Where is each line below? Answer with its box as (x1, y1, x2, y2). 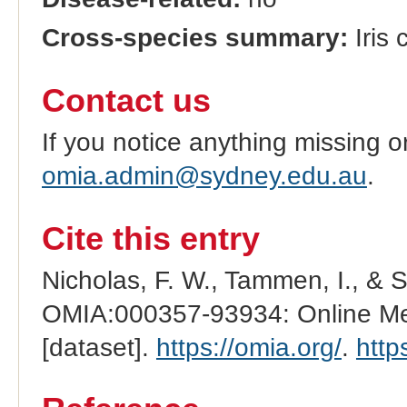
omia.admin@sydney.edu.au (41, 161, 367, 190)
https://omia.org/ (155, 333, 342, 362)
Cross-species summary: (41, 23, 348, 52)
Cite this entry (41, 220, 260, 257)
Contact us (41, 82, 211, 119)
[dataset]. (41, 333, 156, 362)
